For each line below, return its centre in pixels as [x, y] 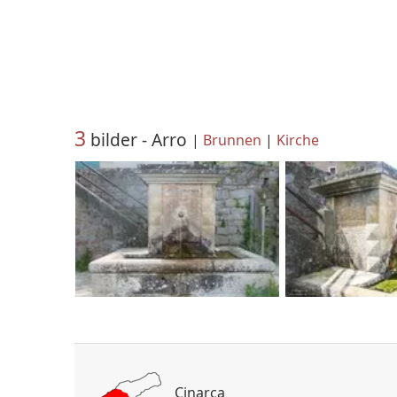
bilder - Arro [139, 139]
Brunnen [232, 140]
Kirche [298, 140]
